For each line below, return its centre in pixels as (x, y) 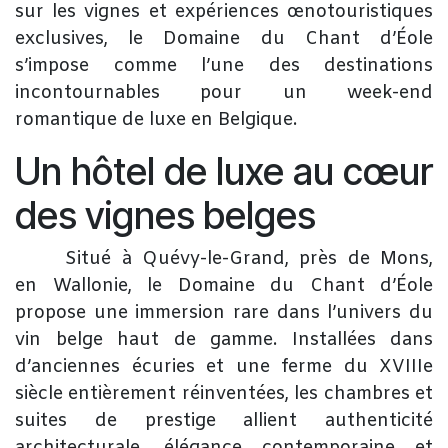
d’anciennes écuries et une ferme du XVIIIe (224, 366)
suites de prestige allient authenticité (224, 420)
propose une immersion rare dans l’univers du (224, 312)
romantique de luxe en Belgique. (156, 119)
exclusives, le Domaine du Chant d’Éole (224, 38)
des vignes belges (165, 215)
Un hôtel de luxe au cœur (224, 171)
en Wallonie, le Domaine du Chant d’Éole (224, 285)
